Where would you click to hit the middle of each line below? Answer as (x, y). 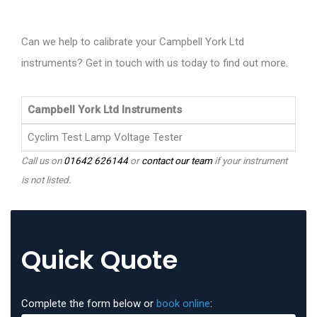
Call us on (42, 161)
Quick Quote (99, 260)
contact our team (177, 161)
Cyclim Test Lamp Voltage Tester (105, 138)
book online (183, 304)
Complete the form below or (89, 304)
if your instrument (250, 161)
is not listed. (46, 180)
